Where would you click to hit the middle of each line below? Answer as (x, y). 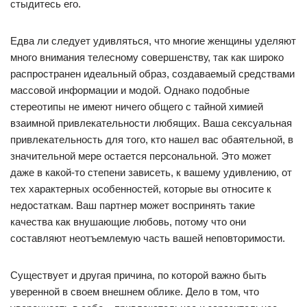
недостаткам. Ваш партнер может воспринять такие (133, 205)
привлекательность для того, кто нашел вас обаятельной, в (152, 139)
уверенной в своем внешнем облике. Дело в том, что (135, 292)
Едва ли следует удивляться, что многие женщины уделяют (153, 41)
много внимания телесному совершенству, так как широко (147, 57)
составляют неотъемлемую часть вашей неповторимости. (148, 238)
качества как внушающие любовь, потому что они (128, 222)
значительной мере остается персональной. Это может (141, 156)
